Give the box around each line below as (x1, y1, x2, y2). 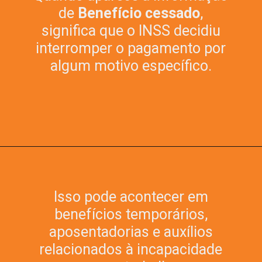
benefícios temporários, (54, 205, 208, 223)
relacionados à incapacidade (39, 240, 223, 258)
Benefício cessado (78, 4, 201, 22)
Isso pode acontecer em (53, 188, 208, 205)
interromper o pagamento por (36, 39, 226, 57)
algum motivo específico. (50, 57, 212, 74)
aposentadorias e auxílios (49, 223, 213, 240)
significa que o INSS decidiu (41, 22, 220, 39)
